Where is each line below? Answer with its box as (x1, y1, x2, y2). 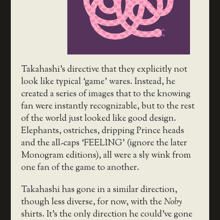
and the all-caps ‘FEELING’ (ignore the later (21, 137, 187, 150)
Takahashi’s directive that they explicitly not (21, 63, 187, 76)
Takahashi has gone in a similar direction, (21, 183, 177, 196)
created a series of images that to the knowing (21, 87, 191, 101)
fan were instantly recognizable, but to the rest (21, 100, 194, 113)
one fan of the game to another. (21, 161, 139, 174)
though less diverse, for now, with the (21, 195, 164, 209)
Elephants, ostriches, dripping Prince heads (21, 124, 184, 137)
